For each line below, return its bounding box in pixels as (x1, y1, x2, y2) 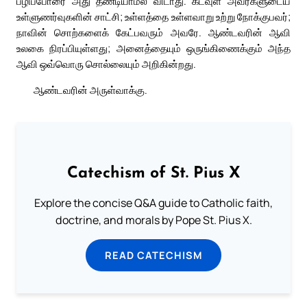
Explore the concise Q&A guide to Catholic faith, (34, 195, 273, 211)
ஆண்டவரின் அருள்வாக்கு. (34, 83, 147, 97)
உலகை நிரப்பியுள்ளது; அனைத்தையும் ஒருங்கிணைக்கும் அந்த (16, 41, 291, 56)
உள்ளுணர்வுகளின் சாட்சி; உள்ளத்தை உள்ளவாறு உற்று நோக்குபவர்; (16, 10, 291, 24)
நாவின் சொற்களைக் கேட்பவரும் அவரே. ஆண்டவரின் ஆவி (16, 25, 291, 40)
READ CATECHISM (105, 248, 202, 262)
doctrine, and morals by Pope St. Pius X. (55, 212, 252, 228)
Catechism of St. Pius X (66, 166, 241, 182)
